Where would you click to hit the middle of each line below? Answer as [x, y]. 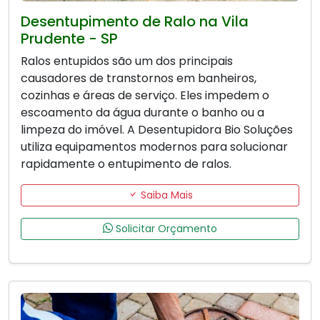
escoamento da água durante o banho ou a [142, 112]
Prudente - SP [69, 38]
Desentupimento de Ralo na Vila [135, 21]
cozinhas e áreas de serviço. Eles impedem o [145, 95]
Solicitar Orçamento [165, 228]
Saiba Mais [165, 195]
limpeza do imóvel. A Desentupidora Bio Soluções [157, 129]
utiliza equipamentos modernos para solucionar [154, 146]
